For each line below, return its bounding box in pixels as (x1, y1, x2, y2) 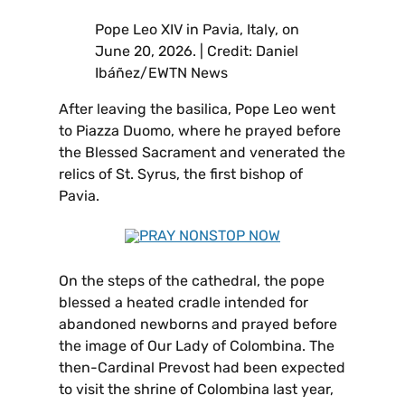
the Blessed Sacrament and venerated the (59, 144, 345, 162)
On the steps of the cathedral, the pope (59, 272, 325, 290)
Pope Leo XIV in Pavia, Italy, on (95, 21, 299, 39)
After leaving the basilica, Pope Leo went (59, 100, 335, 118)
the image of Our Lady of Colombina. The (59, 337, 334, 355)
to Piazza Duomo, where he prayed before (59, 122, 341, 140)
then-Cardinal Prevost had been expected (59, 359, 345, 377)
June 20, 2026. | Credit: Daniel (95, 42, 298, 61)
